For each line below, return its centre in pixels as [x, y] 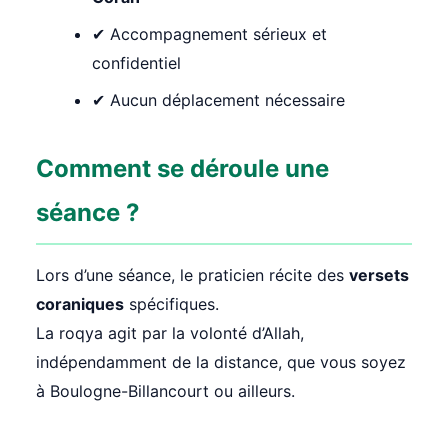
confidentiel [136, 63]
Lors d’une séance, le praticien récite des [192, 275]
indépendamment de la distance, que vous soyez [221, 362]
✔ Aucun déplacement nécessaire [218, 100]
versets [379, 275]
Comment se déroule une [182, 169]
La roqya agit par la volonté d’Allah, [170, 333]
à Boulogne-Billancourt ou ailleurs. [165, 391]
